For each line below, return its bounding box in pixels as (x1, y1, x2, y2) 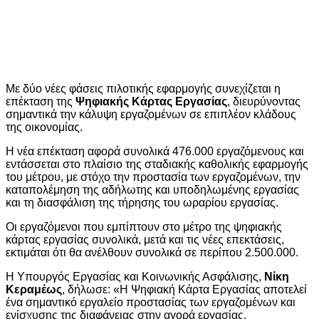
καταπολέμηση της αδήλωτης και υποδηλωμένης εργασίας (6, 183, 299, 196)
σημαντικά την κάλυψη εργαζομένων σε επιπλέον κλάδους (6, 108, 296, 120)
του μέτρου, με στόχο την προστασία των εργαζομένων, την (6, 170, 300, 183)
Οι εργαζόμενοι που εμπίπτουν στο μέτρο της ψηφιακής (6, 220, 282, 233)
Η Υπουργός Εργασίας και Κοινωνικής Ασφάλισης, (6, 270, 264, 283)
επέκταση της (6, 95, 75, 108)
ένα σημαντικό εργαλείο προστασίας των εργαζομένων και (6, 296, 296, 308)
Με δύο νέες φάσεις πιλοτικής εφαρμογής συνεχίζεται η (6, 82, 281, 95)
